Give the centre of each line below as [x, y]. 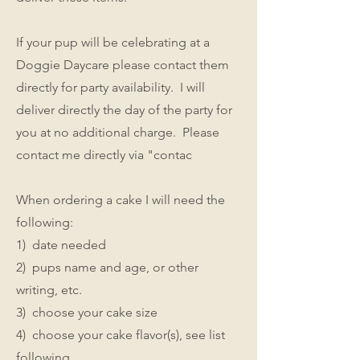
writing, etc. [54, 289]
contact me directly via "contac [104, 154]
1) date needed [61, 244]
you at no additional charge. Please [118, 132]
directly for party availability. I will [110, 87]
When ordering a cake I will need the [121, 199]
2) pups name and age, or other [107, 267]
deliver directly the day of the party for [124, 109]
